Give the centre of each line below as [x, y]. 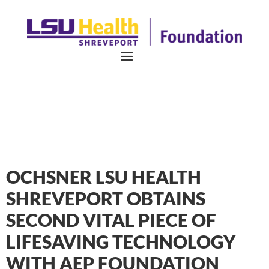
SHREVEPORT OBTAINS [106, 198]
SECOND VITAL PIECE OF [111, 219]
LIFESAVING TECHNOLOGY [121, 241]
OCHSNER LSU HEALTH [104, 176]
